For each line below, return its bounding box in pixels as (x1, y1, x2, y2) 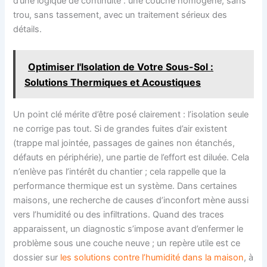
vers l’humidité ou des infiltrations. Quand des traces (13, 209, 225, 220)
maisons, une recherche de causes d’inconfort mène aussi (13, 194, 249, 206)
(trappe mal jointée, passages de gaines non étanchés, (13, 137, 235, 148)
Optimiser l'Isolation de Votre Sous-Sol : (28, 60, 214, 73)
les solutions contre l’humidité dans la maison (60, 252, 244, 263)
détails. (13, 23, 42, 35)
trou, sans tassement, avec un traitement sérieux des (13, 9, 228, 20)
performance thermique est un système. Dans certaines (13, 180, 238, 191)
